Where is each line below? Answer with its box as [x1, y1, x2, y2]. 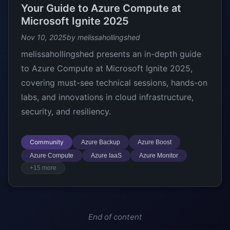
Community [30, 138, 64, 146]
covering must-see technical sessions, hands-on [21, 78, 207, 88]
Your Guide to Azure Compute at [21, 2, 181, 14]
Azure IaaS [91, 152, 122, 159]
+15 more [30, 164, 56, 171]
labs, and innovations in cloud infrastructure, [21, 92, 194, 102]
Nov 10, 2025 [21, 33, 67, 42]
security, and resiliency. [21, 106, 111, 117]
